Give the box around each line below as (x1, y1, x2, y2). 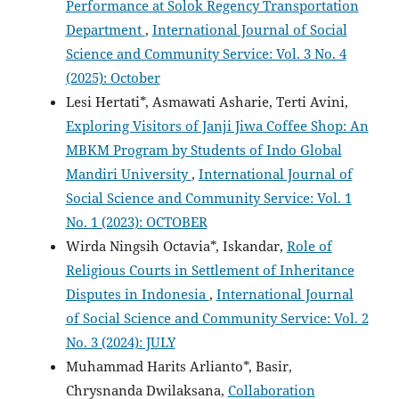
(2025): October (65, 69, 160, 88)
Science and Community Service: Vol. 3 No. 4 (65, 45, 346, 64)
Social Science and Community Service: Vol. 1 (65, 189, 352, 208)
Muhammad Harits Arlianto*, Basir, (65, 357, 292, 377)
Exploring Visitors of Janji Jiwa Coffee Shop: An (65, 117, 369, 136)
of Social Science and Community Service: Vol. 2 (65, 309, 369, 329)
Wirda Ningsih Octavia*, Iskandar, (65, 237, 287, 256)
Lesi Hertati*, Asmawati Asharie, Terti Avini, (65, 93, 348, 112)
